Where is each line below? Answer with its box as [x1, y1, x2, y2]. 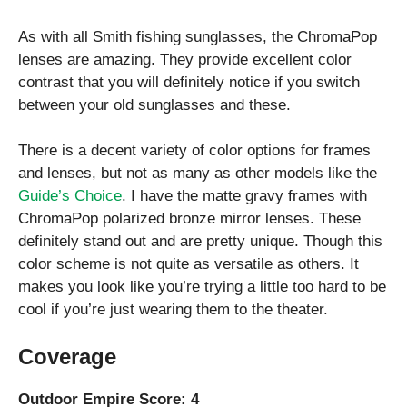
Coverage [18, 343, 116, 369]
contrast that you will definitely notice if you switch [18, 73, 360, 91]
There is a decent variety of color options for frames [18, 142, 371, 160]
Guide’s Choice [18, 187, 122, 205]
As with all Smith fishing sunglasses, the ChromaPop [18, 27, 377, 45]
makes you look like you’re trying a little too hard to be [18, 278, 386, 296]
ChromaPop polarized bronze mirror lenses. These [18, 210, 361, 228]
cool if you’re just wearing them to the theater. [18, 301, 328, 319]
